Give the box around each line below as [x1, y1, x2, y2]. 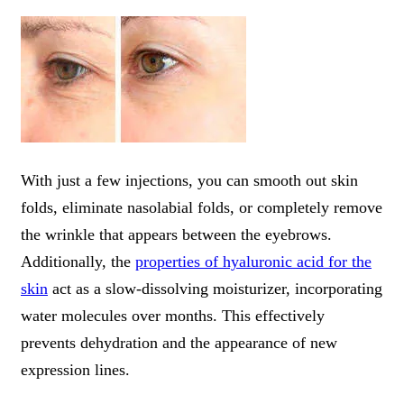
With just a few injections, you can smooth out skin [21, 170, 358, 189]
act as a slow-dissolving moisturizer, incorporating [48, 279, 382, 298]
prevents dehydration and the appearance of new [21, 333, 337, 352]
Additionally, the [21, 252, 135, 271]
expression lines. [21, 360, 130, 379]
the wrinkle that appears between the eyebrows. [21, 225, 332, 243]
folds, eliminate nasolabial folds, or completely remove [21, 197, 382, 216]
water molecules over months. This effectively [21, 306, 325, 325]
